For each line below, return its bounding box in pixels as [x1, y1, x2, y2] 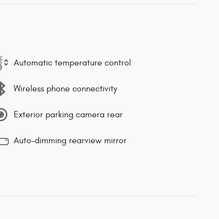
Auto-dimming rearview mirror [14, 135, 127, 146]
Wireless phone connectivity [14, 83, 117, 94]
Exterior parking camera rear [14, 109, 123, 120]
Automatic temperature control [14, 57, 131, 68]
